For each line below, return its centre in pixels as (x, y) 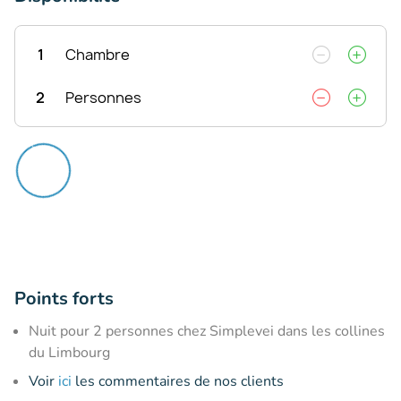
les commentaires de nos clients (178, 381)
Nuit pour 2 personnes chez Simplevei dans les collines (207, 331)
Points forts (64, 298)
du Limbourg (69, 352)
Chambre (98, 54)
